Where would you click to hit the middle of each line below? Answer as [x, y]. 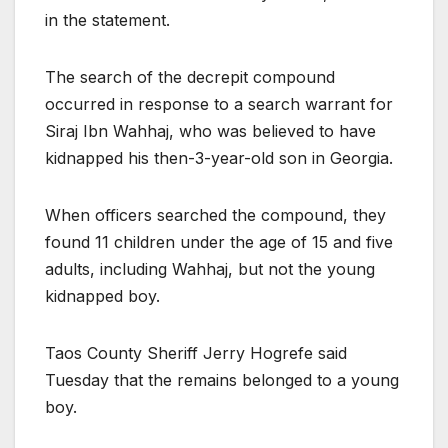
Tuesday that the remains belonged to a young [222, 379]
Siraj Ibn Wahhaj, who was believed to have [210, 130]
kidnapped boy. [102, 295]
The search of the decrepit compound [190, 76]
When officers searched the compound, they [215, 214]
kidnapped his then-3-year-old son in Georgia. [219, 157]
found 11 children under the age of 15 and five [219, 241]
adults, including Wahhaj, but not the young [210, 268]
